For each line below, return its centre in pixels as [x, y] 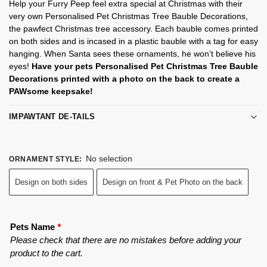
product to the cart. [46, 253]
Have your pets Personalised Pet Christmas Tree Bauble [145, 66]
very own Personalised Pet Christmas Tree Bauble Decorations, [128, 16]
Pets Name [34, 226]
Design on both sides [51, 182]
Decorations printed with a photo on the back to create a [124, 78]
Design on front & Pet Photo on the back [173, 182]
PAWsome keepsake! [51, 91]
